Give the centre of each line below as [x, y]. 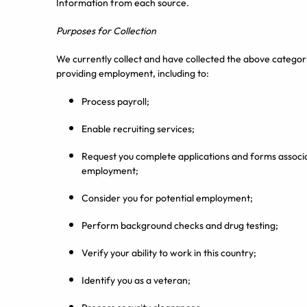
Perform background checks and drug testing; [180, 225]
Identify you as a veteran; [136, 280]
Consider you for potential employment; [167, 198]
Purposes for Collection [106, 31]
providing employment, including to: [133, 73]
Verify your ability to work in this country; [169, 253]
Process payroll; [115, 101]
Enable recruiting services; [138, 129]
